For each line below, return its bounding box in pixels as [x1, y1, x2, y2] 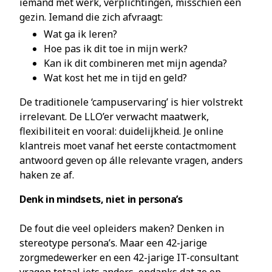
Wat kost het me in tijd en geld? [44, 71, 187, 84]
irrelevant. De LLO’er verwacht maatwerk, [19, 110, 209, 123]
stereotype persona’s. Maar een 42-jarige [19, 236, 207, 250]
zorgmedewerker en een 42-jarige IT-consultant [19, 251, 239, 264]
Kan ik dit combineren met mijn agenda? [44, 56, 227, 70]
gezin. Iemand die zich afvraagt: [19, 10, 163, 24]
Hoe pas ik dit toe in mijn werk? [44, 42, 188, 55]
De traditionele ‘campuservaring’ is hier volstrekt [19, 95, 243, 109]
